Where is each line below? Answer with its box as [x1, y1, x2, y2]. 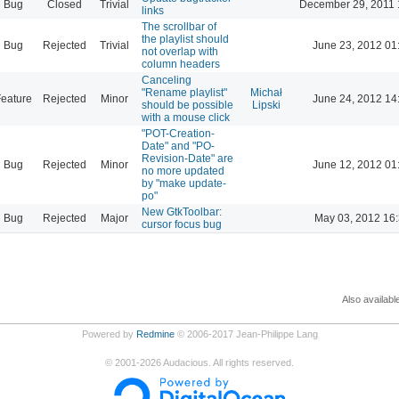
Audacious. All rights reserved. [161, 356, 294, 368]
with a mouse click [142, 110, 230, 124]
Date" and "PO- [142, 139, 215, 152]
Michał [250, 85, 282, 99]
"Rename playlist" [142, 85, 227, 99]
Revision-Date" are [142, 151, 233, 165]
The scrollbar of [142, 20, 216, 33]
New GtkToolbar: [142, 205, 222, 218]
